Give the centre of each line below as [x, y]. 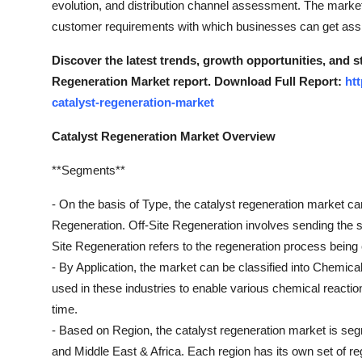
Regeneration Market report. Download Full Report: [198, 81]
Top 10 [33, 14]
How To [36, 53]
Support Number [63, 93]
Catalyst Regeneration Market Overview [164, 136]
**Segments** [88, 170]
